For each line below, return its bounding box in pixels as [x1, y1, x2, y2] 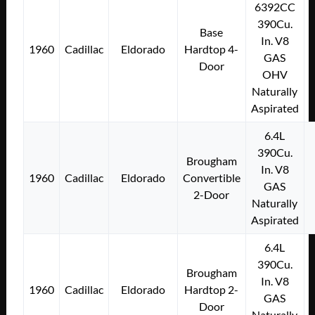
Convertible [182, 170, 240, 184]
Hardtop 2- [184, 282, 239, 296]
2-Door [193, 187, 230, 201]
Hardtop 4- [184, 41, 239, 56]
